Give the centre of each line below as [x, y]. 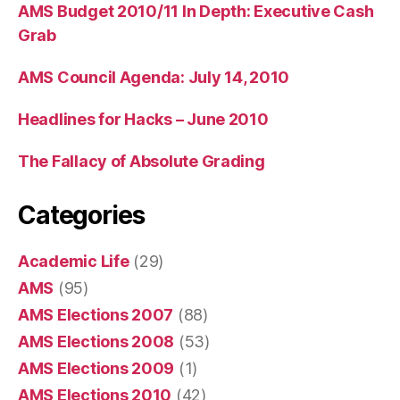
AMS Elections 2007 [96, 315]
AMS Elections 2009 [96, 369]
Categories [81, 216]
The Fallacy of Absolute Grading [142, 162]
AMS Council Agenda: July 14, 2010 [154, 78]
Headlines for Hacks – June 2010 [143, 120]
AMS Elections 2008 [96, 342]
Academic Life [74, 262]
